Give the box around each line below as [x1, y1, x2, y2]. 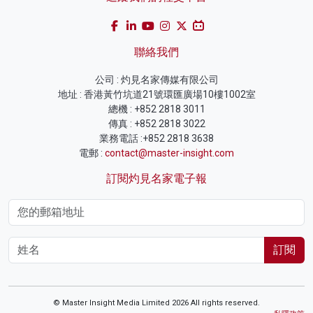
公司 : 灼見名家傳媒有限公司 [94, 74, 219, 86]
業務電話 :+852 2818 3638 [99, 133, 214, 145]
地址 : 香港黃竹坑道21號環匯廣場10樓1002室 [57, 89, 256, 101]
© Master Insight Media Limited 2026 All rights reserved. [53, 298, 260, 308]
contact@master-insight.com [105, 147, 234, 159]
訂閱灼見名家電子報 [106, 172, 207, 186]
